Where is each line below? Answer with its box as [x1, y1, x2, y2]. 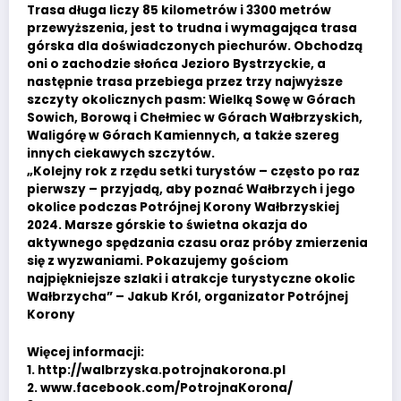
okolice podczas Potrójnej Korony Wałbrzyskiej [27, 198, 339, 216]
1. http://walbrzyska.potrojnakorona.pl [27, 362, 286, 380]
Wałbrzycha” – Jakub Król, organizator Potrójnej [27, 287, 348, 305]
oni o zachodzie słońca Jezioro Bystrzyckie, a [27, 55, 326, 73]
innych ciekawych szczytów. [27, 144, 215, 162]
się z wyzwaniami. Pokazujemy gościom [27, 252, 288, 269]
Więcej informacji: [27, 344, 144, 362]
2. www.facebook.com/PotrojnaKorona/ [27, 380, 293, 397]
